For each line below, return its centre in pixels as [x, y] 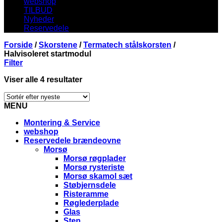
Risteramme [86, 194]
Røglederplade [91, 203]
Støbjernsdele [90, 185]
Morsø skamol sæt [98, 176]
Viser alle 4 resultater [43, 80]
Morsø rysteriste [94, 167]
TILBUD [38, 10]
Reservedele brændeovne [72, 140]
